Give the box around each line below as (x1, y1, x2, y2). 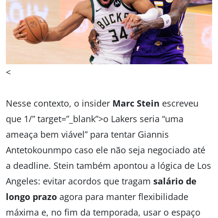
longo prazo (6, 191, 57, 202)
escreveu (160, 97, 199, 109)
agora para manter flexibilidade (57, 191, 188, 202)
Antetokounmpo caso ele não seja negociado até (6, 144, 205, 156)
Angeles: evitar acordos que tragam (6, 175, 153, 187)
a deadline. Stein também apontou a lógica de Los (6, 160, 211, 171)
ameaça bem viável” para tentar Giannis (6, 128, 169, 140)
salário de (153, 175, 197, 187)
